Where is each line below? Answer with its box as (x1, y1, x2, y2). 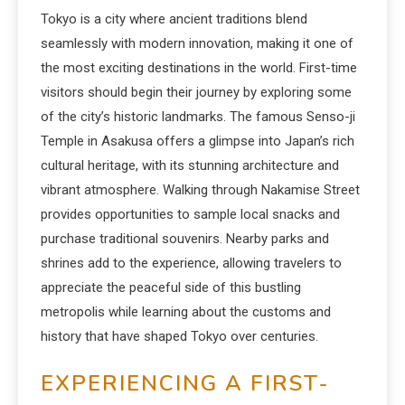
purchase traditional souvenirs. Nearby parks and (41, 231, 329, 247)
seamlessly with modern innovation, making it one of (41, 35, 353, 52)
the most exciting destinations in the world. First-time (41, 60, 357, 76)
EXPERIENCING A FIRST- (41, 369, 330, 398)
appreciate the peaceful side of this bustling (41, 279, 301, 296)
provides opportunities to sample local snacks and (41, 206, 340, 222)
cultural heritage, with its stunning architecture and (41, 157, 339, 174)
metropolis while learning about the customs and (41, 304, 331, 320)
